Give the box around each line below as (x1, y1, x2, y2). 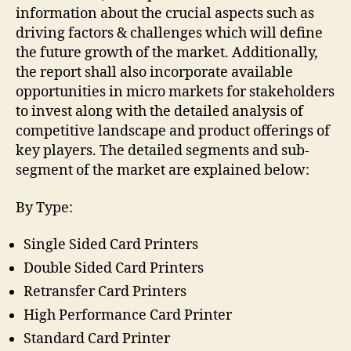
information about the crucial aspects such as (16, 5, 314, 24)
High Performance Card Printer (24, 306, 232, 325)
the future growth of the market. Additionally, (16, 44, 318, 63)
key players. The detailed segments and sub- (16, 142, 309, 161)
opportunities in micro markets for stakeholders (16, 83, 335, 102)
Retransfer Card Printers (24, 283, 186, 302)
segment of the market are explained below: (16, 161, 309, 180)
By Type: (16, 198, 73, 217)
